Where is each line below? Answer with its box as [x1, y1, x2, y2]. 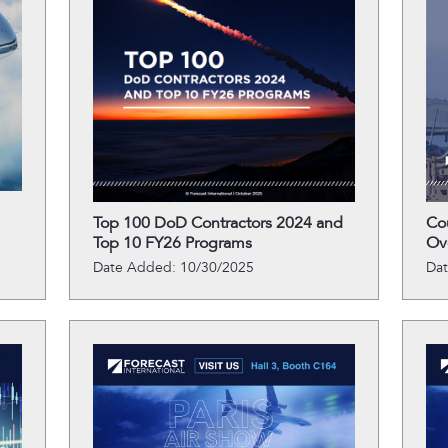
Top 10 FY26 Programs [92, 233, 252, 253]
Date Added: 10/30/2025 [92, 259, 254, 276]
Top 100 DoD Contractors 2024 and [92, 213, 343, 233]
